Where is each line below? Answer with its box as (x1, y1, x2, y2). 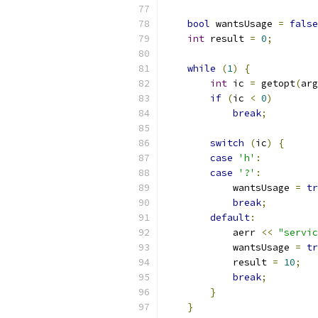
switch (210, 137, 244, 149)
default (210, 212, 250, 224)
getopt (256, 77, 295, 89)
